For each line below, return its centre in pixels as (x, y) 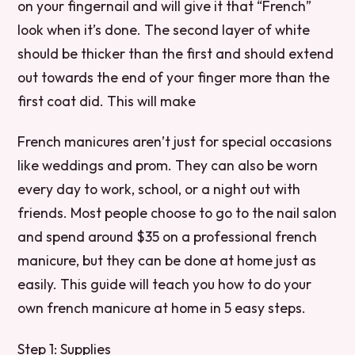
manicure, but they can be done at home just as (167, 261)
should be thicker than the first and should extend (176, 54)
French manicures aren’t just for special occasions (175, 142)
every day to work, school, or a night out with (159, 189)
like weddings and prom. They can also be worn (168, 166)
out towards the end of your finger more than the (174, 78)
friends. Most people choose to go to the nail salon (177, 213)
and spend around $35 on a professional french (168, 237)
